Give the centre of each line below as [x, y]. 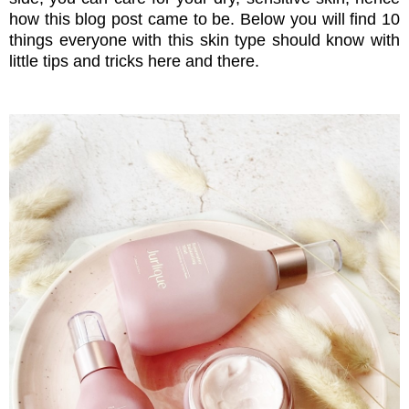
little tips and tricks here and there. [134, 62]
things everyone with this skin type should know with [204, 41]
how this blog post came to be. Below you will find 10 [204, 20]
